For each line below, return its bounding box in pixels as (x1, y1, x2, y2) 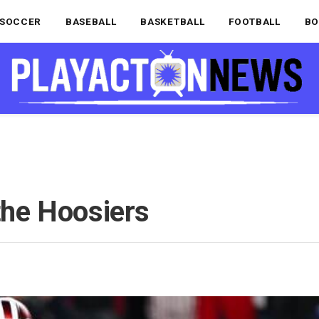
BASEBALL (66, 15, 117, 27)
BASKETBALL (140, 15, 205, 27)
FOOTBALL (229, 15, 281, 27)
